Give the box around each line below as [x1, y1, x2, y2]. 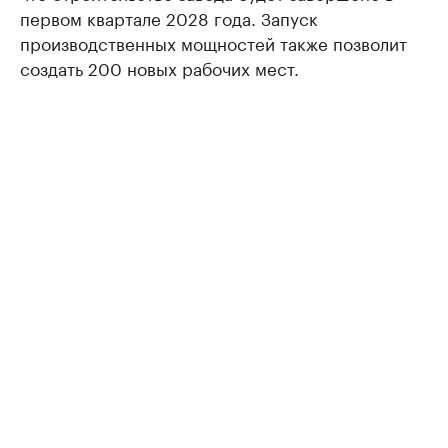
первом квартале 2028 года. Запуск [20, 4, 318, 31]
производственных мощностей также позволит [20, 29, 407, 56]
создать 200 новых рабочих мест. [20, 54, 299, 81]
